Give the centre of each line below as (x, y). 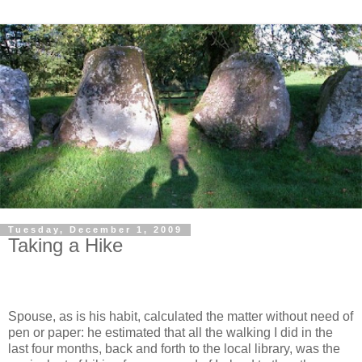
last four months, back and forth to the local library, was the (174, 349)
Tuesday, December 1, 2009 (95, 230)
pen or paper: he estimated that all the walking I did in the (170, 333)
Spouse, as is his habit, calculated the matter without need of (181, 317)
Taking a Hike (65, 246)
